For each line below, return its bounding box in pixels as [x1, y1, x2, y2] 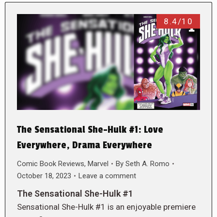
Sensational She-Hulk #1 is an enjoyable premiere [17, 201, 196, 212]
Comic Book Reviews [17, 159, 84, 168]
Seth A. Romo [125, 159, 170, 168]
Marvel [88, 159, 108, 168]
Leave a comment [78, 171, 136, 180]
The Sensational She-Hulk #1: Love [17, 124, 163, 136]
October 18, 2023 [17, 171, 71, 180]
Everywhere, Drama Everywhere [17, 139, 152, 151]
